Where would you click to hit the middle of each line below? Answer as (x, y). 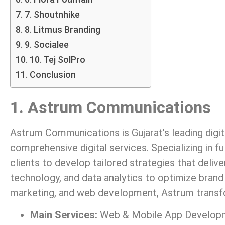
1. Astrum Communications (110, 107)
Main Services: (64, 215)
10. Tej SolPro (57, 59)
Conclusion (52, 74)
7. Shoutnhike (52, 14)
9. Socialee (46, 44)
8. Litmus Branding (62, 29)
